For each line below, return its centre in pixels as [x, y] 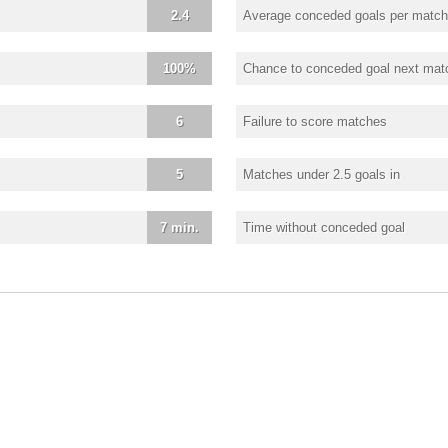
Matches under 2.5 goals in [321, 174]
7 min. [179, 227]
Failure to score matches [315, 121]
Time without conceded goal [324, 227]
